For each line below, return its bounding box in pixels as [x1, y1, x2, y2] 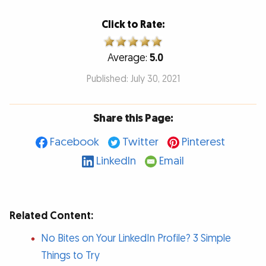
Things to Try [40, 248, 100, 262]
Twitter [122, 135, 159, 150]
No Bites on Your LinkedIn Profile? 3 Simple [40, 231, 231, 245]
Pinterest [181, 135, 225, 150]
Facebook [49, 135, 99, 150]
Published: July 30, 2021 [86, 72, 180, 85]
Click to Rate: [102, 17, 164, 31]
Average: [107, 50, 150, 65]
